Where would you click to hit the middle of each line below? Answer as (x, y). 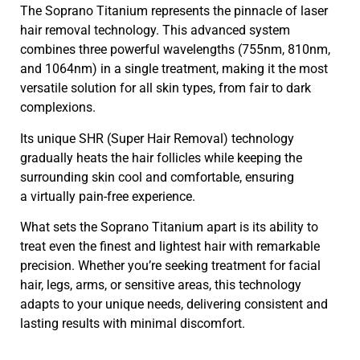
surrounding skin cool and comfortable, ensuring (157, 177)
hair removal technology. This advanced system (155, 31)
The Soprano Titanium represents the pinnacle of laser (174, 11)
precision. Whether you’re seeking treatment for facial (170, 266)
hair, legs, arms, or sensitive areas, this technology (161, 285)
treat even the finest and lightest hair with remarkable (170, 247)
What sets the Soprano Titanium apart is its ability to (169, 227)
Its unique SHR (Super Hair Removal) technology (157, 138)
